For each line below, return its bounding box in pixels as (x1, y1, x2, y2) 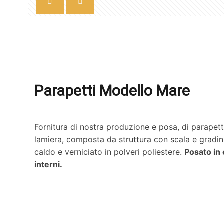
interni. (34, 159, 62, 169)
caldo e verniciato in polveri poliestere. (34, 147, 184, 157)
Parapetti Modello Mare (34, 82, 190, 99)
